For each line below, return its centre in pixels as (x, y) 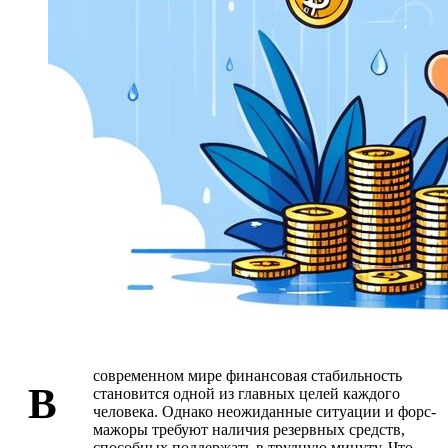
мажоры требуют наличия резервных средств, (249, 429)
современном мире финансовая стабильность (247, 375)
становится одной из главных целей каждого (246, 393)
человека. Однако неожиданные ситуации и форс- (264, 411)
